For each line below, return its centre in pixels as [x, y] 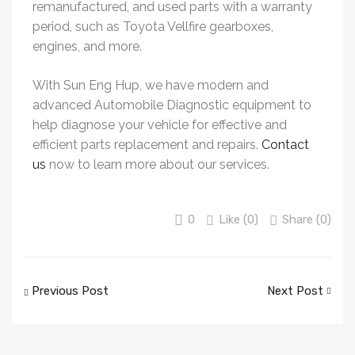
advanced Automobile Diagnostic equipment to [172, 105]
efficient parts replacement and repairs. [147, 145]
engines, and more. [87, 47]
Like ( [233, 220]
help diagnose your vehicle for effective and [160, 125]
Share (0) [307, 220]
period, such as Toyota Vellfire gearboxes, [153, 27]
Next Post [297, 291]
